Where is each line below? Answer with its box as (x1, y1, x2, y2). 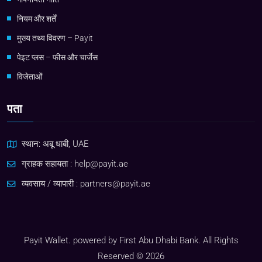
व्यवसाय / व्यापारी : (22, 178, 80, 189)
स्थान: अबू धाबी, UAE (22, 139, 89, 149)
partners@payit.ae (80, 178, 150, 189)
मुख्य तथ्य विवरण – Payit (17, 33, 93, 43)
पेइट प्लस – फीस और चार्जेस (17, 52, 98, 62)
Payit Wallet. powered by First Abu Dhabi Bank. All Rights (23, 235, 239, 246)
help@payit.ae (74, 158, 128, 169)
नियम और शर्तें (17, 13, 56, 23)
